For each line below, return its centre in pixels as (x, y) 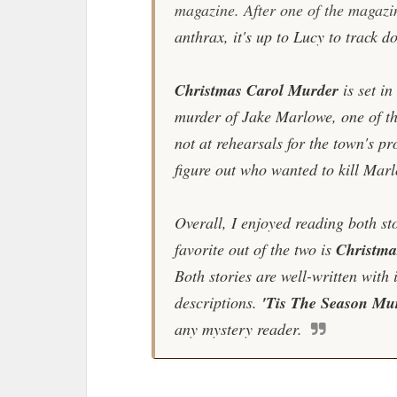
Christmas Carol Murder (256, 90)
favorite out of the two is (255, 249)
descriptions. (218, 302)
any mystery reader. (238, 329)
